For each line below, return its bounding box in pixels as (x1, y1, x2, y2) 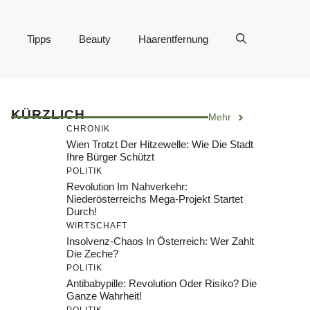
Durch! (66, 206, 97, 218)
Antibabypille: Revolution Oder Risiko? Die (66, 277, 257, 290)
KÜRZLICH (11, 107, 85, 122)
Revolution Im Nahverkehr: (66, 181, 188, 193)
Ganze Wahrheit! (66, 290, 142, 302)
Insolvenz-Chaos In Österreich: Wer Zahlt (66, 235, 254, 248)
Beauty (79, 33, 111, 45)
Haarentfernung (138, 33, 208, 45)
